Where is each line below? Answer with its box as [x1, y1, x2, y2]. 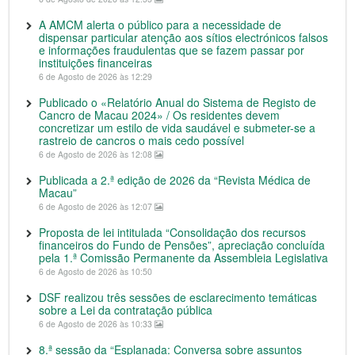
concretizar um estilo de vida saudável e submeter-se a [39, 120, 315, 136]
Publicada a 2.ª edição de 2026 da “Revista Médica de [39, 172, 311, 189]
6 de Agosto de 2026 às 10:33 [39, 318, 155, 330]
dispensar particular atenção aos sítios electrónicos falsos [39, 29, 328, 46]
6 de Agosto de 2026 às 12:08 [39, 148, 155, 161]
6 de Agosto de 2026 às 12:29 [39, 71, 152, 83]
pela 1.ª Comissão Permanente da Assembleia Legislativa [39, 250, 328, 266]
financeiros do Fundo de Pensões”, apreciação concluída [39, 237, 325, 254]
